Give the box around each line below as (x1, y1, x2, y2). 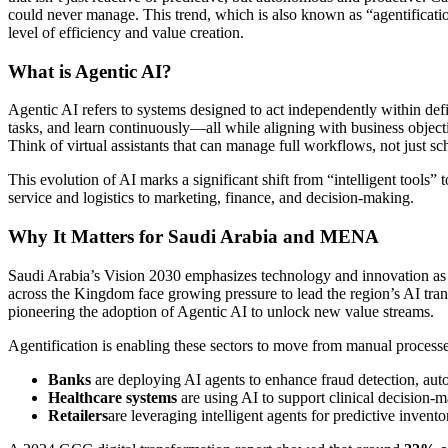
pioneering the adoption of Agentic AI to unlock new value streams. (8, 302, 434, 320)
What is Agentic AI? (8, 60, 172, 82)
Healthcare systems (48, 388, 181, 406)
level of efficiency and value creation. (8, 24, 244, 41)
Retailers (48, 406, 108, 424)
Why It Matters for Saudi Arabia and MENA (8, 226, 379, 248)
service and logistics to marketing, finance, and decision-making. (8, 189, 414, 207)
